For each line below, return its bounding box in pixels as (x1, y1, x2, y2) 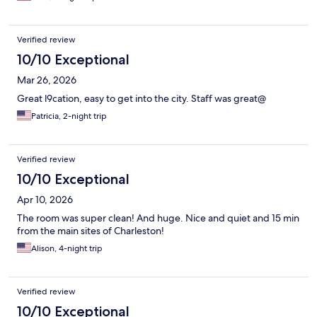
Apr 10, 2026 (17, 193, 73, 207)
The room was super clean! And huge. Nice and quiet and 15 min (17, 212, 299, 225)
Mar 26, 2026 (17, 74, 76, 87)
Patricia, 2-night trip (31, 110, 107, 122)
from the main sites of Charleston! (17, 224, 164, 238)
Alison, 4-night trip (31, 243, 103, 255)
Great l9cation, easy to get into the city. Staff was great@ (17, 92, 266, 105)
